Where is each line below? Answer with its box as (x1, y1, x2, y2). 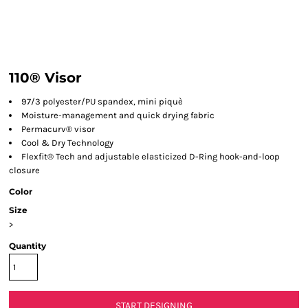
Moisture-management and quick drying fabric (21, 110, 214, 120)
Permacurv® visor (21, 124, 95, 134)
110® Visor (9, 69, 82, 86)
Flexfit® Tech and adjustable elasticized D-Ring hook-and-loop (21, 151, 280, 162)
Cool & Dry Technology (21, 137, 113, 148)
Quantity (9, 241, 46, 251)
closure (9, 165, 40, 175)
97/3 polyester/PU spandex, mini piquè (21, 96, 183, 107)
